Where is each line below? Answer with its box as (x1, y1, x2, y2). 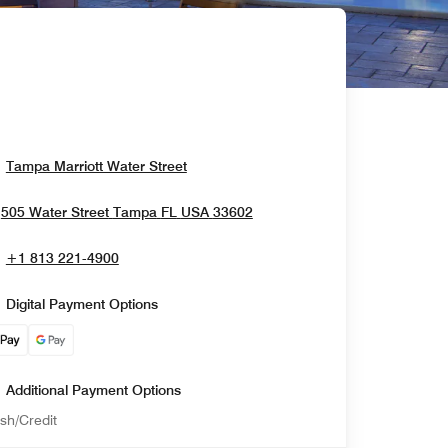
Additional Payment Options (5, 382, 181, 398)
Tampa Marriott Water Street (5, 158, 187, 174)
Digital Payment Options (5, 296, 158, 312)
